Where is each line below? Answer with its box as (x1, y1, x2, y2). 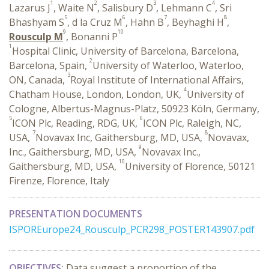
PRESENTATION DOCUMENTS (9, 207, 142, 220)
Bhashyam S (9, 16, 64, 29)
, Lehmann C (156, 1, 212, 14)
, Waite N (53, 1, 94, 14)
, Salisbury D (97, 1, 153, 14)
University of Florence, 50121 (125, 160, 255, 173)
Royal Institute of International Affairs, (70, 73, 244, 86)
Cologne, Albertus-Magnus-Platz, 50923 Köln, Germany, (9, 102, 259, 115)
